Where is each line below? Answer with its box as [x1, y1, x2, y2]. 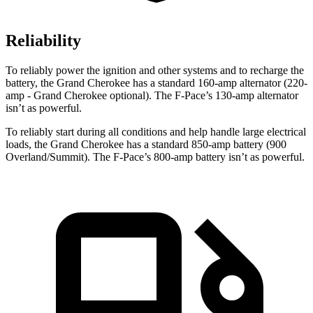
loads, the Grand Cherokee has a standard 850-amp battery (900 [6, 138, 286, 151]
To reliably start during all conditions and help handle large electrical [6, 126, 306, 138]
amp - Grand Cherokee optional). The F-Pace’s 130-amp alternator [6, 89, 298, 102]
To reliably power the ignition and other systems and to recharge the [6, 64, 304, 77]
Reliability [6, 31, 81, 50]
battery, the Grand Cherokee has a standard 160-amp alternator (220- [6, 77, 307, 89]
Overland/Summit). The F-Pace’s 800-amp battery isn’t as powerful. [6, 151, 305, 163]
